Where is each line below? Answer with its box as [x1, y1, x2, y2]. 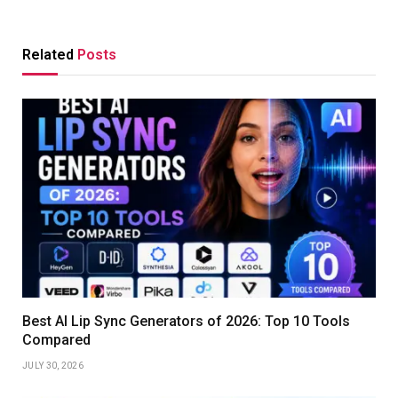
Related [22, 46, 77, 64]
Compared [22, 330, 91, 348]
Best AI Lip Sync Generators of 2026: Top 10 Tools [22, 312, 350, 330]
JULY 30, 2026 [22, 360, 84, 370]
